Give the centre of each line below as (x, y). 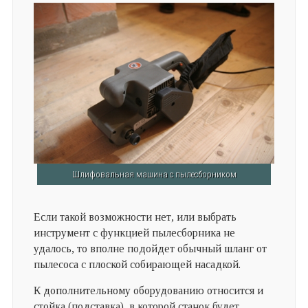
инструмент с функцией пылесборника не (134, 232)
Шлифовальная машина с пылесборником (154, 174)
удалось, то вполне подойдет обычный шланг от (150, 248)
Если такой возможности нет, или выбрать (135, 217)
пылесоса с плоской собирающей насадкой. (137, 264)
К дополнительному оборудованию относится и (148, 290)
